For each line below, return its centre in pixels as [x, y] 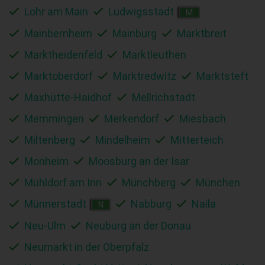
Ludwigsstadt [141, 11]
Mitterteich [197, 140]
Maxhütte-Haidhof [68, 97]
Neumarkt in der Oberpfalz [87, 247]
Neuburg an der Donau [138, 225]
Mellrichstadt [164, 97]
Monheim [46, 161]
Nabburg [151, 203]
